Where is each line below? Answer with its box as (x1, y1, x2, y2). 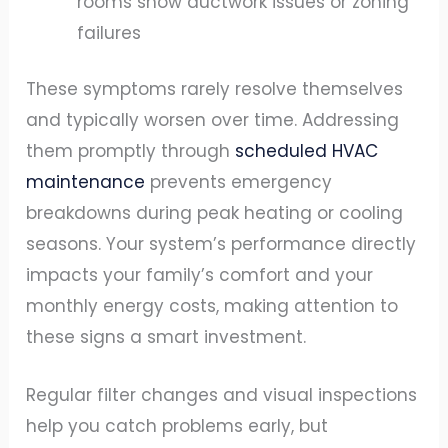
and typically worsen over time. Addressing (26, 108, 400, 133)
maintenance (26, 170, 146, 195)
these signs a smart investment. (26, 325, 307, 350)
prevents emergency (145, 170, 333, 195)
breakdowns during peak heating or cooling (26, 201, 404, 226)
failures (77, 20, 142, 45)
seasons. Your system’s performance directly (26, 232, 417, 257)
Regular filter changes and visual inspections (26, 383, 418, 408)
